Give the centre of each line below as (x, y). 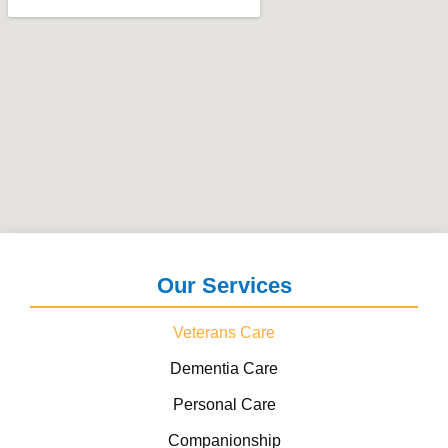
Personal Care (224, 404)
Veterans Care (224, 332)
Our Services (224, 285)
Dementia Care (224, 368)
